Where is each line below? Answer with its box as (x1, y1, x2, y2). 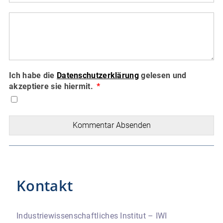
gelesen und (138, 71, 187, 80)
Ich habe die (9, 71, 57, 80)
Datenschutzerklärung (56, 71, 139, 80)
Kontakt (16, 176, 73, 195)
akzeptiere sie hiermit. (9, 82, 96, 91)
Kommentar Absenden (72, 120, 151, 130)
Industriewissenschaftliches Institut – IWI (16, 211, 167, 221)
